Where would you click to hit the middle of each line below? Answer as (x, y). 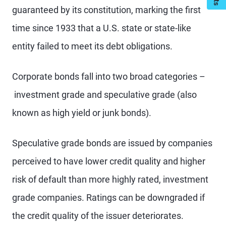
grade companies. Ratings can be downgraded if (108, 197)
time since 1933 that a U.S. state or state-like (102, 28)
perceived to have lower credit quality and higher (109, 161)
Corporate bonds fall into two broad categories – (109, 76)
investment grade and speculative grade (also (104, 95)
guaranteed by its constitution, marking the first (106, 10)
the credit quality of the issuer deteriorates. (98, 216)
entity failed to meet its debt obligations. (92, 46)
